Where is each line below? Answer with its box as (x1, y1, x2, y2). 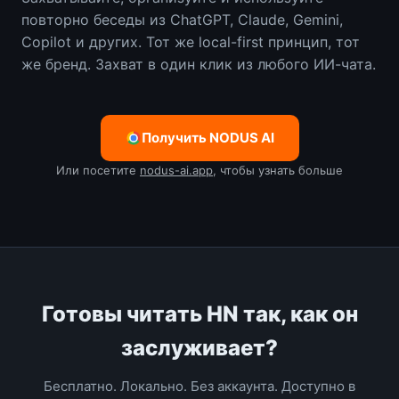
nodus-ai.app (140, 162, 213, 177)
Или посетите (56, 162, 140, 177)
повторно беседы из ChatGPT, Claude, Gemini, (21, 10, 343, 28)
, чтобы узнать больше (213, 162, 343, 177)
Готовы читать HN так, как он (41, 300, 358, 327)
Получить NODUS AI (141, 128, 274, 146)
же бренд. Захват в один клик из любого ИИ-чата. (21, 54, 376, 73)
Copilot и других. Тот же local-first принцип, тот (21, 32, 360, 51)
